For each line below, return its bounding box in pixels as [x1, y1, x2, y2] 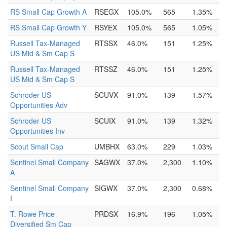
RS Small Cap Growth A [10, 7, 87, 17]
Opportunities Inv [10, 126, 65, 136]
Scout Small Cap [10, 141, 63, 152]
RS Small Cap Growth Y [10, 22, 87, 32]
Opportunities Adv [10, 100, 67, 110]
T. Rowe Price [10, 209, 55, 219]
